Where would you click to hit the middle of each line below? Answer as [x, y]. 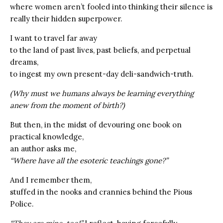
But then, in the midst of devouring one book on [96, 124]
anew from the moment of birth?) [67, 105]
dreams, [24, 62]
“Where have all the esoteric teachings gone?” [89, 160]
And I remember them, [51, 180]
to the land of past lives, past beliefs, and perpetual [100, 50]
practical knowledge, [47, 136]
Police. [22, 204]
